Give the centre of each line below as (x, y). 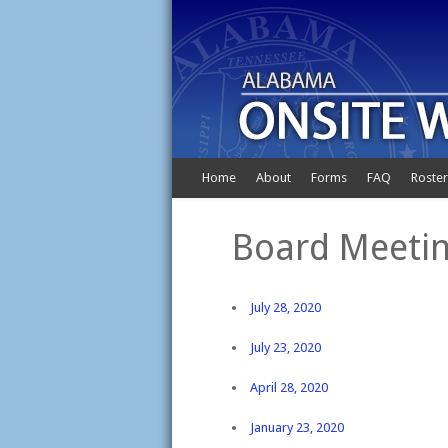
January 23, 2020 (297, 427)
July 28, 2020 (285, 307)
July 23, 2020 (285, 347)
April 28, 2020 (289, 387)
